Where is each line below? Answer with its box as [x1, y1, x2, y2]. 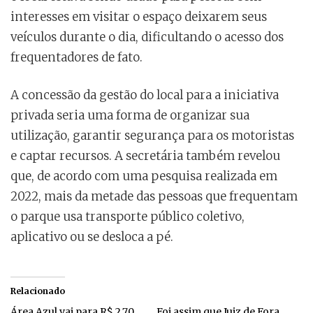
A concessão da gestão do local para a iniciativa [10, 87, 279, 103]
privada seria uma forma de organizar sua [10, 107, 249, 123]
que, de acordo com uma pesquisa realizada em [10, 168, 277, 184]
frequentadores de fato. [10, 49, 143, 65]
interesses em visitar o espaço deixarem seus [10, 8, 267, 24]
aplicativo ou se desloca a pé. [10, 228, 173, 245]
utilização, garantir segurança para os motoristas [10, 127, 294, 143]
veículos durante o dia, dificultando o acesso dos [10, 29, 284, 45]
